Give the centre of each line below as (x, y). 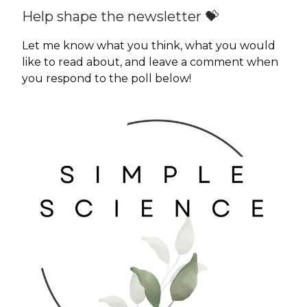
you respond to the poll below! (107, 79)
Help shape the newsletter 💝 (122, 17)
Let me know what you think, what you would (149, 46)
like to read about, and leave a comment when (150, 62)
